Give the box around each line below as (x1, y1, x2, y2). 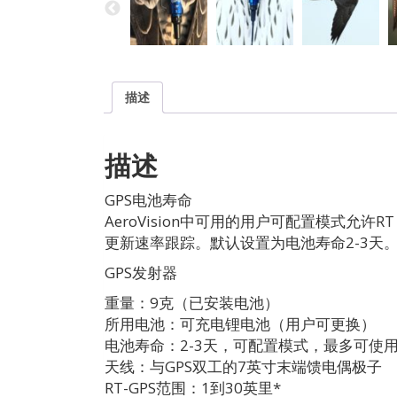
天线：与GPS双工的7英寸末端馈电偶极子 (105, 356, 382, 378)
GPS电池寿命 (105, 190, 192, 211)
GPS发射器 (105, 262, 177, 284)
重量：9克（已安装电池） (105, 292, 279, 314)
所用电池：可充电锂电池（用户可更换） (105, 314, 376, 335)
